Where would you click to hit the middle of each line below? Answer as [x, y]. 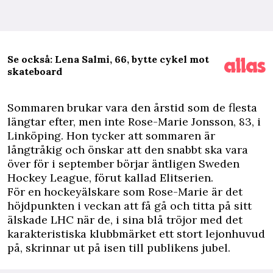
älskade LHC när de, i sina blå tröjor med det [125, 220]
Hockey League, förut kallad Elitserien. [110, 178]
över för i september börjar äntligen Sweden [123, 164]
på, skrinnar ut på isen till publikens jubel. [119, 248]
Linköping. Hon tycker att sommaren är [111, 136]
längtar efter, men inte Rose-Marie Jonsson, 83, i [134, 122]
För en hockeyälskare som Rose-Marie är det [125, 192]
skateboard [35, 71]
